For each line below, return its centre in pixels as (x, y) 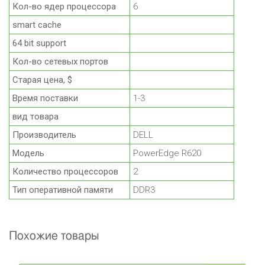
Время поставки (45, 98)
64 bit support (39, 43)
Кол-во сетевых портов (60, 62)
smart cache (37, 25)
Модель (28, 153)
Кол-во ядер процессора (64, 7)
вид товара (35, 117)
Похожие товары (54, 236)
